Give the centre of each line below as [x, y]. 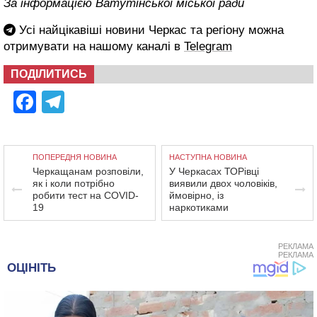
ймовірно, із [197, 196]
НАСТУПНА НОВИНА [208, 157]
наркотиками [199, 208]
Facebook [86, 102]
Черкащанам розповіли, [88, 172]
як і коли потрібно [74, 184]
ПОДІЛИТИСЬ [49, 74]
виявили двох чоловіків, [224, 184]
